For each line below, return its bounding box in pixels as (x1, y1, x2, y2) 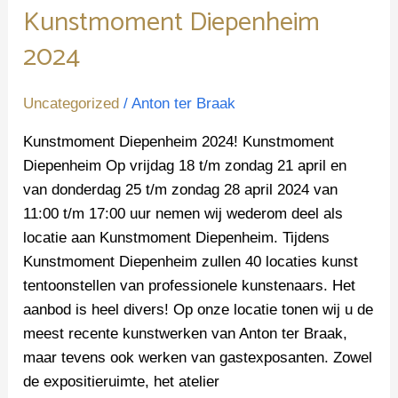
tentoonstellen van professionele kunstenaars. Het (23, 276, 356, 294)
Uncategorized (23, 94, 120, 112)
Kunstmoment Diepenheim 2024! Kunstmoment (23, 132, 335, 150)
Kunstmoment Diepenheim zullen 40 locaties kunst (23, 252, 359, 270)
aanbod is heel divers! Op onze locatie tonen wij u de (23, 300, 374, 318)
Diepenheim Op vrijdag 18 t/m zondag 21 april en (23, 156, 347, 174)
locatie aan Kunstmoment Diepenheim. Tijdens (23, 228, 330, 246)
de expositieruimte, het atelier (23, 372, 220, 390)
